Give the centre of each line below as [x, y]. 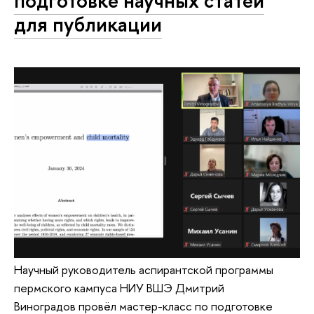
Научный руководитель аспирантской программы [144, 270]
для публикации [88, 24]
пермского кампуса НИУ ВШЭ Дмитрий [119, 288]
